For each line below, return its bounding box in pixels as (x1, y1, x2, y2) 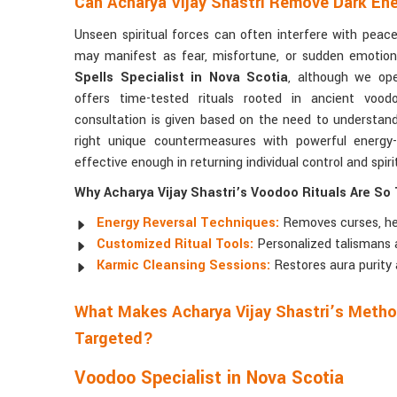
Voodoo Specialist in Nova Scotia (74, 365, 344, 392)
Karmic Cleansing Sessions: (97, 256, 270, 276)
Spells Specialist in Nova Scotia (74, 68, 288, 88)
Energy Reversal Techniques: (97, 214, 279, 233)
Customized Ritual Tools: (97, 235, 253, 254)
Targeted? (74, 327, 153, 351)
